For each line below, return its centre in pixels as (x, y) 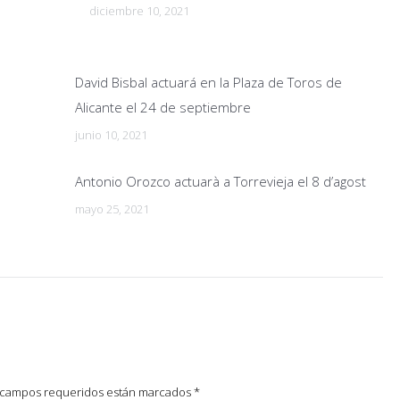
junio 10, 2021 (111, 135)
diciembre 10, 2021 (139, 11)
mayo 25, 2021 (112, 209)
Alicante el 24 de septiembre (163, 107)
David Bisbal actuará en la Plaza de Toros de (208, 82)
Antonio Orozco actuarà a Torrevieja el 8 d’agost (221, 181)
